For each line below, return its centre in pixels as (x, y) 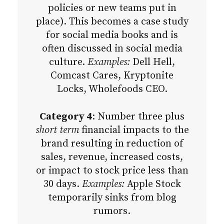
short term (57, 130)
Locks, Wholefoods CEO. (112, 89)
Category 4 (66, 117)
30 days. (62, 184)
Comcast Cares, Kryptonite (112, 76)
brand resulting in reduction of (112, 144)
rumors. (112, 211)
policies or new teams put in (112, 8)
